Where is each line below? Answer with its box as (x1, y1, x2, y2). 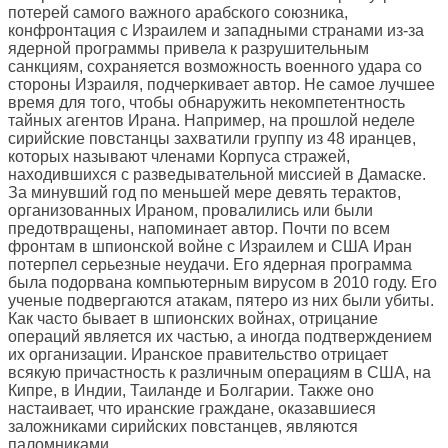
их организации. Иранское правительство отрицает (8, 346, 388, 364)
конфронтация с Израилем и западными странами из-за (8, 22, 424, 40)
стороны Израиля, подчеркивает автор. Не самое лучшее (8, 76, 435, 94)
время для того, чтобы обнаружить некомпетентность (8, 94, 405, 112)
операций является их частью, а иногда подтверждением (8, 328, 432, 346)
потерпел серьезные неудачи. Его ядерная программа (8, 256, 412, 274)
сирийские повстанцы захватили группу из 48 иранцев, (8, 130, 416, 148)
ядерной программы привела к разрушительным (8, 40, 369, 58)
